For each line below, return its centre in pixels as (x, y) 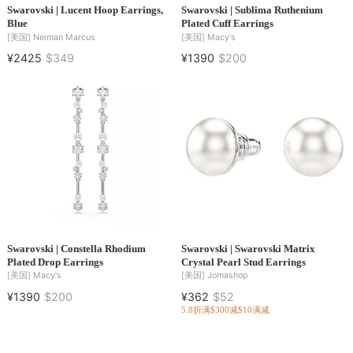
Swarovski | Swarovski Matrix (248, 248)
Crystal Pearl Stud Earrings (243, 262)
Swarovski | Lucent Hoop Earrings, (85, 10)
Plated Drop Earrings (55, 262)
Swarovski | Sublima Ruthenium (252, 10)
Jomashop (227, 276)
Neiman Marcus (64, 37)
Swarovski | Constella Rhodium (76, 248)
